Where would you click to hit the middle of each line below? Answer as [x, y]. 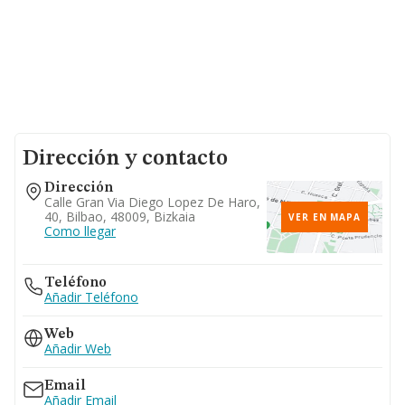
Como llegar [80, 231]
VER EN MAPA [325, 217]
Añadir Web [78, 348]
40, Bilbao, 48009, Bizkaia [120, 217]
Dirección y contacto [125, 159]
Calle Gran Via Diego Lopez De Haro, [152, 202]
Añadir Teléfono [91, 297]
